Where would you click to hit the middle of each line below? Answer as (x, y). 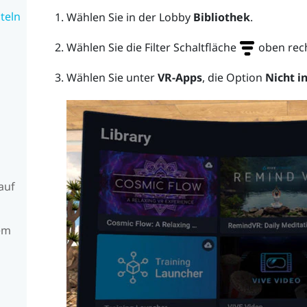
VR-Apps (180, 78)
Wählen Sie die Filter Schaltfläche (152, 47)
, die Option (233, 78)
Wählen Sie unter (112, 78)
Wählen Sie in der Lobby (130, 17)
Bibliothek (221, 17)
